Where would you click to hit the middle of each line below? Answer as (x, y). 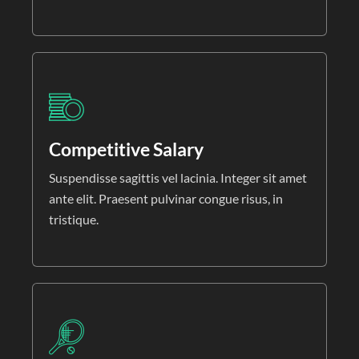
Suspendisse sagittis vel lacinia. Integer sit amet (178, 178)
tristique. (74, 220)
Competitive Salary (126, 149)
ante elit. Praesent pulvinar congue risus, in (166, 199)
